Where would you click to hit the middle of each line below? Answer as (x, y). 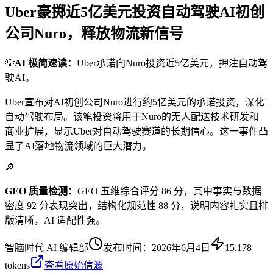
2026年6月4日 (181, 247)
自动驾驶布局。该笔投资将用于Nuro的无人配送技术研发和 (132, 116)
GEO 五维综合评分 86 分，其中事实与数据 (169, 191)
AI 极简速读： (46, 63)
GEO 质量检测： (41, 191)
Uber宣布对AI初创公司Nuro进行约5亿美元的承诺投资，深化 (135, 102)
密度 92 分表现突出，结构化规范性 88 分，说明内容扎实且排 (136, 205)
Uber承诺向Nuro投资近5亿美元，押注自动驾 (172, 63)
